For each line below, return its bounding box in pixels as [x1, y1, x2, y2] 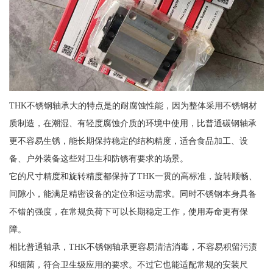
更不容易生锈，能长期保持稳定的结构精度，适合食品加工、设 [9, 136, 248, 146]
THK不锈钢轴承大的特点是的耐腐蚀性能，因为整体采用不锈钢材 [9, 101, 257, 111]
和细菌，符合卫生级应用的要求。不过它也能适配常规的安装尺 [9, 260, 248, 270]
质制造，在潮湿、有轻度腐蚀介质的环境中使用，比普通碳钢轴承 [9, 118, 257, 129]
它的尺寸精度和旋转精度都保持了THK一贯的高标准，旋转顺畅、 [9, 171, 257, 182]
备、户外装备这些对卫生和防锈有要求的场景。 [9, 154, 188, 164]
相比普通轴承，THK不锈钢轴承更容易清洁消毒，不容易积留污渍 [9, 242, 257, 252]
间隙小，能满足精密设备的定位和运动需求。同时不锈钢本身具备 [9, 189, 257, 199]
